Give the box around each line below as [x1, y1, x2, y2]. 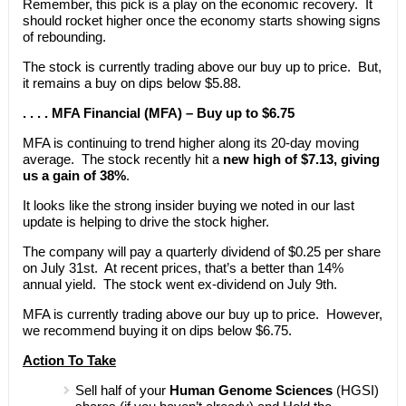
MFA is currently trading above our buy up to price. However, [22, 305, 382, 322]
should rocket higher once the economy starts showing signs [22, 12, 381, 28]
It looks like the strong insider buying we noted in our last [22, 197, 354, 213]
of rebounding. [22, 28, 106, 44]
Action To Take [22, 352, 116, 368]
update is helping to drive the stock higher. [22, 213, 269, 229]
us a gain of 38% [22, 167, 126, 183]
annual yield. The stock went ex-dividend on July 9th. [22, 275, 337, 292]
